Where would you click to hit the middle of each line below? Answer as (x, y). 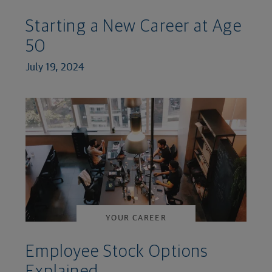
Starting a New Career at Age (134, 27)
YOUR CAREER (136, 217)
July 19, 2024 (55, 67)
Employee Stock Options (117, 252)
